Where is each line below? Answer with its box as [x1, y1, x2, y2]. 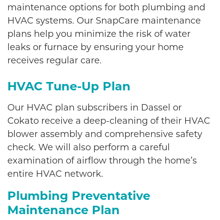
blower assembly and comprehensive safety [7, 128, 202, 140]
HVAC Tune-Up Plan [7, 78, 131, 94]
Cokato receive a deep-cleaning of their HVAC [7, 114, 210, 127]
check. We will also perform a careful [7, 141, 170, 153]
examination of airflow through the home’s [7, 154, 197, 166]
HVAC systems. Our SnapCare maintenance [7, 14, 201, 27]
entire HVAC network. [7, 167, 103, 180]
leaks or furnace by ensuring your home [7, 41, 184, 53]
